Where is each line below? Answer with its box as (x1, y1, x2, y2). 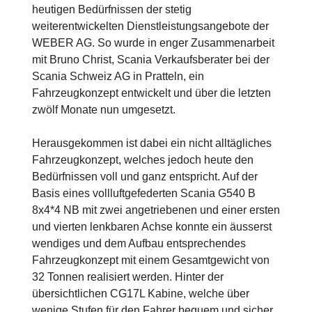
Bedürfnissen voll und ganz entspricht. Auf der (32, 171, 258, 183)
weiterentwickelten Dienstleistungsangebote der (32, 20, 269, 33)
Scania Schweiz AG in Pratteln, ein (32, 70, 204, 83)
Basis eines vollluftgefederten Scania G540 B (32, 187, 256, 200)
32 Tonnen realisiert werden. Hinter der (32, 271, 224, 283)
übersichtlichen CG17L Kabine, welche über (32, 288, 249, 300)
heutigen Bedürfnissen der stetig (32, 3, 192, 16)
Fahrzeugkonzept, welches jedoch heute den (32, 154, 253, 166)
